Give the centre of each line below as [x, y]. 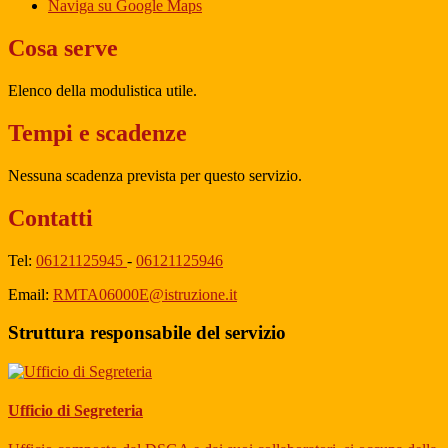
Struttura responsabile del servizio [147, 333]
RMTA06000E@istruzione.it [145, 294]
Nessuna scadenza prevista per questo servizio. [155, 175]
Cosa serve [63, 47]
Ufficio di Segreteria [75, 411]
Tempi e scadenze [97, 132]
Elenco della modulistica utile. [104, 90]
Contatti [50, 217]
